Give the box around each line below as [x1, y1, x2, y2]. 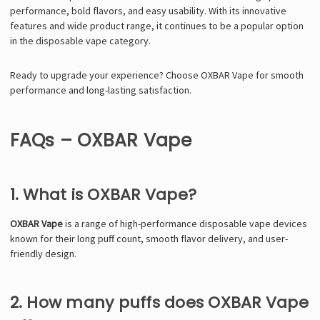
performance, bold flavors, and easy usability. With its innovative [9, 4, 286, 17]
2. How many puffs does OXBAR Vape [9, 291, 309, 314]
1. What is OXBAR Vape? [9, 183, 196, 206]
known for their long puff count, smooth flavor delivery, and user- [9, 231, 288, 245]
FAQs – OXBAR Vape [9, 127, 191, 153]
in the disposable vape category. [9, 34, 151, 47]
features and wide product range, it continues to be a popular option [9, 19, 304, 32]
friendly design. [9, 246, 76, 260]
